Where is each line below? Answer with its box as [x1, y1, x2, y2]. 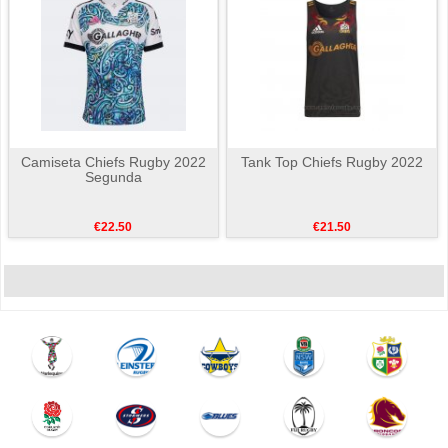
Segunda [84, 169, 142, 186]
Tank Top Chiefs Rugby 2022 [241, 154, 424, 171]
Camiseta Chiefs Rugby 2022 [20, 154, 206, 171]
